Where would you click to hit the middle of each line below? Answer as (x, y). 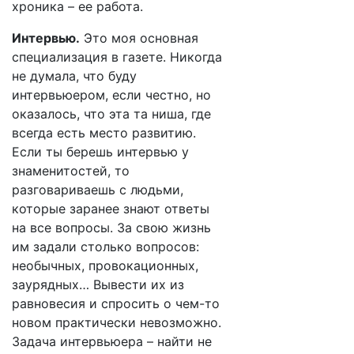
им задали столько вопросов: (105, 247)
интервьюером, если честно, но (111, 95)
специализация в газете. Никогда (117, 57)
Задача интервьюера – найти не (112, 341)
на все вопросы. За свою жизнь (111, 228)
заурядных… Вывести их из (98, 284)
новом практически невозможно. (117, 322)
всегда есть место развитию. (104, 133)
